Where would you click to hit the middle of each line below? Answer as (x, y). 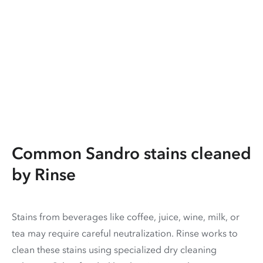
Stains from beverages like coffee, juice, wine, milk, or (126, 216)
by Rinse (44, 174)
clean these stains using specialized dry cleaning (114, 249)
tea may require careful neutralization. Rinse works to (125, 233)
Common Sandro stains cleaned (131, 153)
